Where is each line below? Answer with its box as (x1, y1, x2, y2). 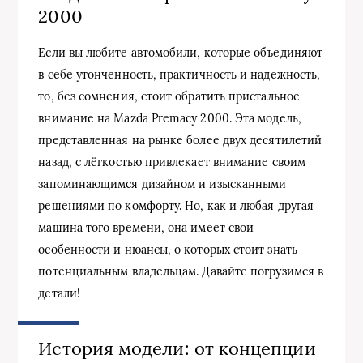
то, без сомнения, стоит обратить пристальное (38, 88, 300, 104)
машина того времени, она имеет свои (38, 220, 254, 235)
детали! (38, 285, 80, 301)
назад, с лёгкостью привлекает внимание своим (38, 154, 305, 169)
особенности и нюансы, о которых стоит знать (38, 241, 297, 257)
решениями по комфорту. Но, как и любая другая (38, 198, 314, 213)
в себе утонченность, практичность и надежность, (38, 66, 321, 82)
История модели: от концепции (38, 336, 316, 360)
